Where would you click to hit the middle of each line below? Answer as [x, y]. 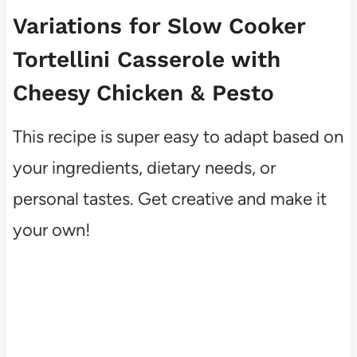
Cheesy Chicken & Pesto [143, 92]
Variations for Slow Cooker [159, 25]
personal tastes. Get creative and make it [169, 198]
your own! [51, 229]
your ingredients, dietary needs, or [144, 167]
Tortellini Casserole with [146, 59]
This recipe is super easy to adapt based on [178, 136]
